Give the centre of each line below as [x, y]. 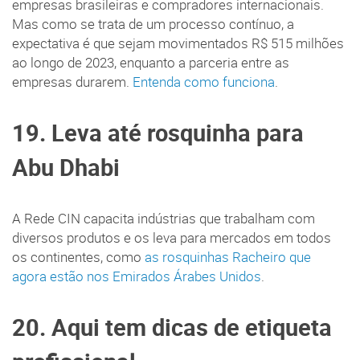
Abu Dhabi [66, 168]
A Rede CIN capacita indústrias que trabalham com [164, 219]
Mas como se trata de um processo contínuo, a [153, 25]
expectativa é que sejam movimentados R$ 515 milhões [178, 44]
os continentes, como [78, 258]
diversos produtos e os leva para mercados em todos [172, 238]
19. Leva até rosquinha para [158, 133]
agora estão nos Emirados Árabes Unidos [137, 277]
